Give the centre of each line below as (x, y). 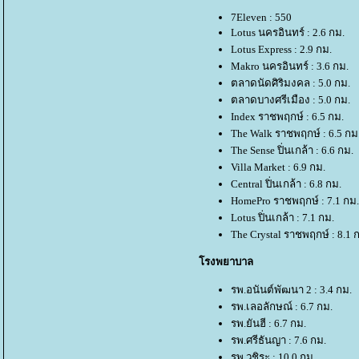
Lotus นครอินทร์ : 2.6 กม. (288, 32)
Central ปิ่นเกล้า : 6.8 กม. (286, 184)
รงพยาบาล (226, 262)
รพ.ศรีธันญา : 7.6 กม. (278, 340)
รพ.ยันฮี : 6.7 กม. (268, 323)
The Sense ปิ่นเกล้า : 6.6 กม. (292, 150)
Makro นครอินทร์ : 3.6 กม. (290, 66)
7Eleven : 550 (261, 17)
